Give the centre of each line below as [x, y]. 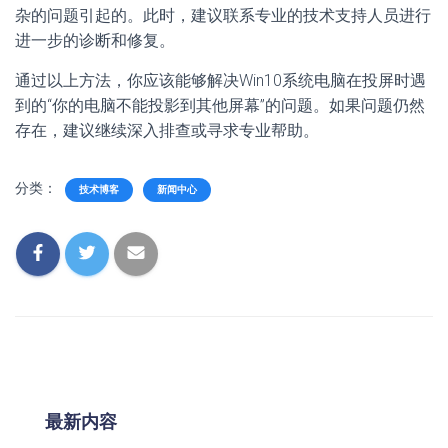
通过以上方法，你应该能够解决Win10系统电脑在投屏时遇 [220, 80]
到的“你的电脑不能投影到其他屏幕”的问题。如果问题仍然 [220, 105]
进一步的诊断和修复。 [95, 40]
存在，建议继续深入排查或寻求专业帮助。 [167, 130]
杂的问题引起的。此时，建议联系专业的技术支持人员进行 [223, 15]
